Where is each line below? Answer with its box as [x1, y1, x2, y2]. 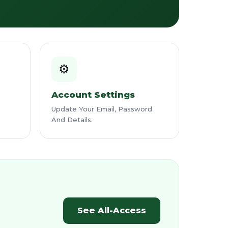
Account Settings [51, 90, 135, 100]
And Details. [51, 116, 93, 124]
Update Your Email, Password [51, 105, 152, 113]
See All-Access [77, 205, 146, 215]
